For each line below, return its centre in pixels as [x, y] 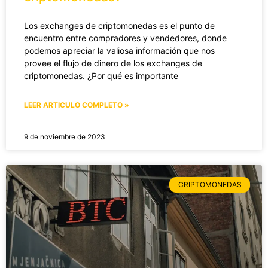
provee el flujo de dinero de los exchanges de [113, 63]
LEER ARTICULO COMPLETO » [77, 105]
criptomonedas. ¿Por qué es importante [101, 75]
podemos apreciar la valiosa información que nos [119, 50]
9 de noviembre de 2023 [65, 136]
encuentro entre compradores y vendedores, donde [125, 38]
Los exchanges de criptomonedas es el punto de [119, 25]
